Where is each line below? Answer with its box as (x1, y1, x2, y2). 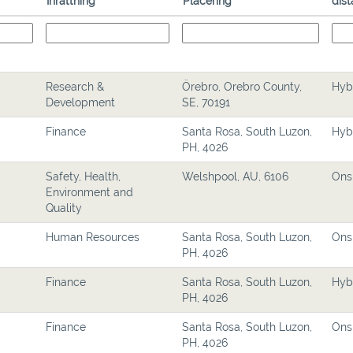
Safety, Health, (46, 170, 121, 183)
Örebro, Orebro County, (182, 80, 302, 93)
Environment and (46, 186, 133, 199)
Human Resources (46, 231, 139, 243)
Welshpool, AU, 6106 (182, 170, 288, 183)
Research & (46, 80, 104, 93)
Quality (46, 202, 82, 214)
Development (46, 96, 115, 109)
